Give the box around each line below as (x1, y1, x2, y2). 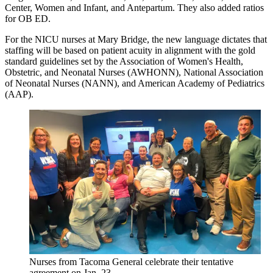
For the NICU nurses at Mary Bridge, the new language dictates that (5, 34, 267, 45)
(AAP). (5, 89, 34, 100)
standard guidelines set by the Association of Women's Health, (5, 56, 243, 67)
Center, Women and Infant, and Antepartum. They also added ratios (5, 2, 264, 13)
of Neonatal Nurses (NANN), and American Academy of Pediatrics (5, 78, 264, 89)
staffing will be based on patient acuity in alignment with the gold (5, 45, 255, 56)
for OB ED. (5, 13, 51, 24)
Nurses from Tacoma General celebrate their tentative (29, 257, 233, 268)
